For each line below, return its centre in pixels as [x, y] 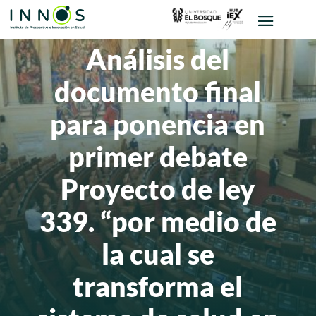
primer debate [158, 157]
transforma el [158, 286]
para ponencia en [158, 124]
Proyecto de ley [158, 189]
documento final [158, 92]
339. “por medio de [158, 221]
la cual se [158, 254]
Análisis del [158, 59]
